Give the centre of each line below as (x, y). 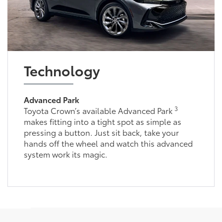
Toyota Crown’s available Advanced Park (99, 184)
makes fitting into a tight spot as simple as (102, 195)
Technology (62, 144)
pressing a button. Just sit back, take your (101, 206)
